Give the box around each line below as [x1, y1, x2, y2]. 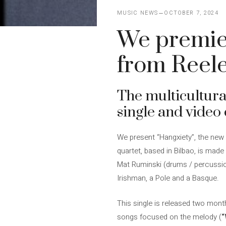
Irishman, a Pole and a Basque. [117, 173, 219, 184]
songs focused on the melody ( [117, 211, 221, 222]
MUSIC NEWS [117, 9, 158, 17]
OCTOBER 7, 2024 [164, 9, 219, 17]
